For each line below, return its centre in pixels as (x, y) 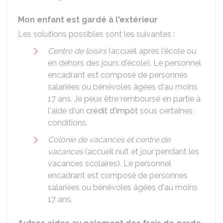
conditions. (68, 123)
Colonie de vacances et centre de (109, 140)
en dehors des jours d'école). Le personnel (124, 63)
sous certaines (165, 111)
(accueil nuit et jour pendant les (141, 152)
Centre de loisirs (77, 51)
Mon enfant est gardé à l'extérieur (88, 20)
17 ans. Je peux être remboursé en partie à (124, 99)
